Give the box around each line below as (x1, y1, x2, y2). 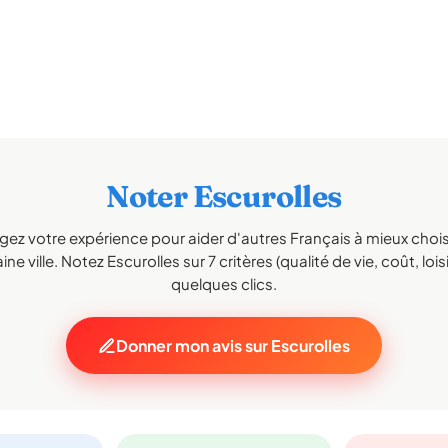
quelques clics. (171, 274, 277, 293)
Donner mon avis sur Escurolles (116, 335, 350, 356)
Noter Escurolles (106, 178, 342, 215)
